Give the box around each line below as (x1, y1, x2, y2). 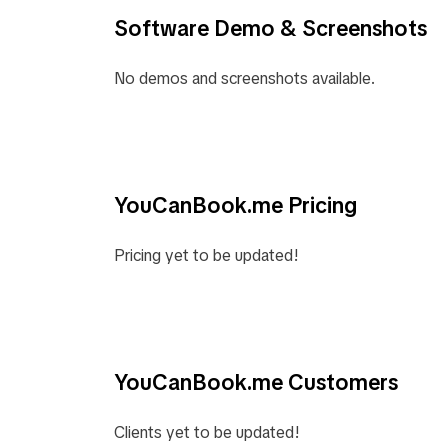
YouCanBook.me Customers (114, 368, 398, 396)
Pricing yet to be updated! (114, 245, 299, 266)
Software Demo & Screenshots (114, 14, 427, 42)
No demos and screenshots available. (114, 68, 375, 89)
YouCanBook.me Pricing (114, 191, 357, 219)
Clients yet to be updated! (114, 422, 300, 443)
